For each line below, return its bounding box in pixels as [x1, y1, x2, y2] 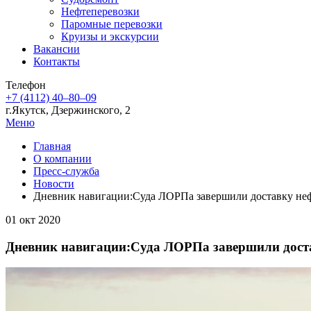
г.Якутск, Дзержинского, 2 [6, 104, 131, 116]
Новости [33, 178, 74, 190]
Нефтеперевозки [61, 6, 140, 17]
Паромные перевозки [61, 18, 162, 30]
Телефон [6, 79, 46, 91]
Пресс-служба [33, 165, 99, 177]
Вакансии [33, 43, 80, 55]
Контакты [33, 56, 80, 67]
